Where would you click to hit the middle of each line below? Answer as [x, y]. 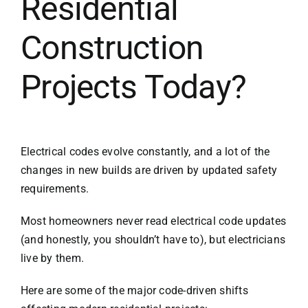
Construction [112, 47]
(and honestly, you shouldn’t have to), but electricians [153, 240]
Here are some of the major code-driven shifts [134, 291]
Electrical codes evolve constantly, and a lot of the [145, 152]
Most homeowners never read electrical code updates [153, 221]
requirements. [55, 189]
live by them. [52, 258]
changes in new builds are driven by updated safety [148, 170]
